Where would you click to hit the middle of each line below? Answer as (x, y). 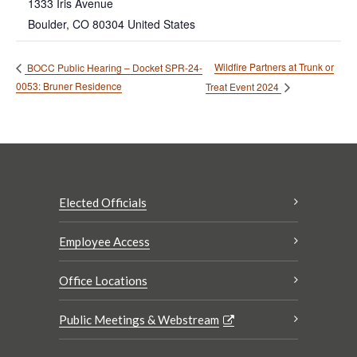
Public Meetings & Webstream (139, 320)
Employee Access (104, 242)
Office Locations (103, 281)
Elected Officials (103, 203)
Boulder (47, 24)
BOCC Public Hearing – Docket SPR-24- (114, 67)
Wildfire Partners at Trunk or (274, 67)
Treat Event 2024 (243, 87)
